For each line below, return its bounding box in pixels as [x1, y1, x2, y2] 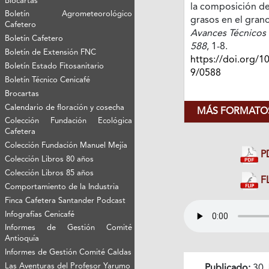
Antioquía [5, 234, 40, 243]
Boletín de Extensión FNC [5, 48, 97, 56]
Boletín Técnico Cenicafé [5, 76, 91, 84]
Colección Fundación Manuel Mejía [5, 141, 128, 150]
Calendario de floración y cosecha [5, 103, 125, 112]
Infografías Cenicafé [5, 210, 75, 219]
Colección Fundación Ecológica [5, 116, 133, 125]
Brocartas [5, 89, 40, 98]
